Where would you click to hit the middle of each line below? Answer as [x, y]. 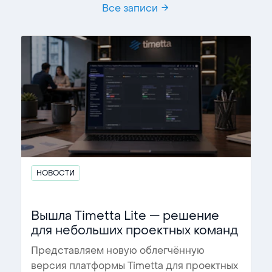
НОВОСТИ [56, 173]
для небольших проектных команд [134, 231]
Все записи [131, 8]
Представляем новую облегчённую [118, 250]
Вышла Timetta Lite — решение [125, 216]
